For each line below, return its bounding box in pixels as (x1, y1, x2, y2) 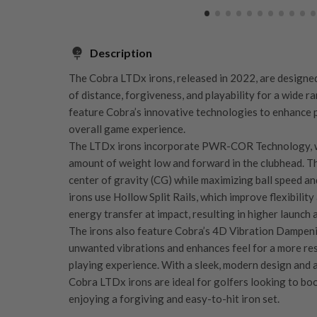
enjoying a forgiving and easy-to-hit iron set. (69, 292, 279, 305)
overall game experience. (69, 122, 185, 135)
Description (90, 45, 152, 59)
